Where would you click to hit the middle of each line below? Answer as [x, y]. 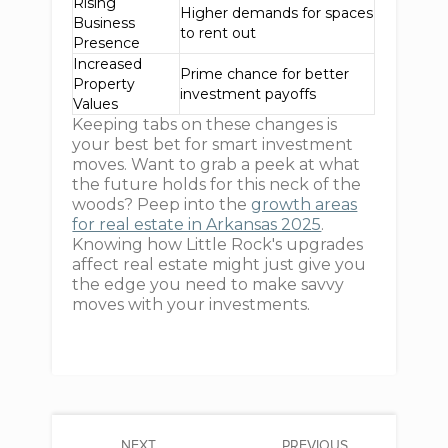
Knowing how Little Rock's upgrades [218, 244]
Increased [108, 64]
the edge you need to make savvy [208, 284]
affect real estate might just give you [219, 264]
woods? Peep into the [162, 204]
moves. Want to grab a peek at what [216, 164]
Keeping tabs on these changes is [205, 124]
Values [96, 104]
